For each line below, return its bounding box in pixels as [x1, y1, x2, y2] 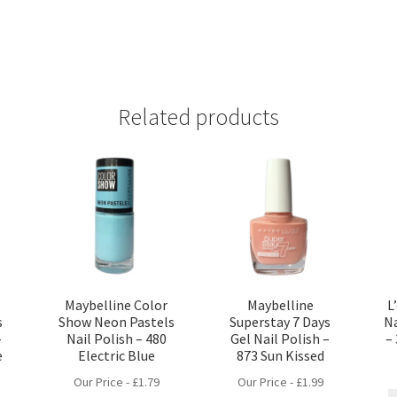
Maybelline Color [65, 296, 168, 315]
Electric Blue [77, 346, 155, 365]
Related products [118, 102, 279, 131]
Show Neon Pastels [58, 313, 175, 331]
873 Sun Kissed [236, 346, 324, 365]
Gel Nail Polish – [230, 330, 331, 348]
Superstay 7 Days [230, 313, 331, 331]
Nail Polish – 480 [66, 330, 167, 348]
